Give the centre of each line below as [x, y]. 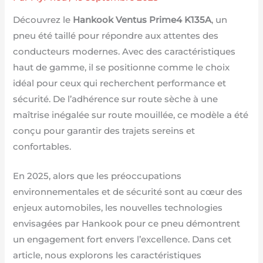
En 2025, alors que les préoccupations [97, 176]
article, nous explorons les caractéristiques [107, 256]
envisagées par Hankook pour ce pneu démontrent [127, 224]
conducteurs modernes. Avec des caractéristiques [124, 52]
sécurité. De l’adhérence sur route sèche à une [116, 100]
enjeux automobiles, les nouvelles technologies [118, 208]
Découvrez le [43, 20]
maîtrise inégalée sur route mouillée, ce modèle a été [131, 115]
